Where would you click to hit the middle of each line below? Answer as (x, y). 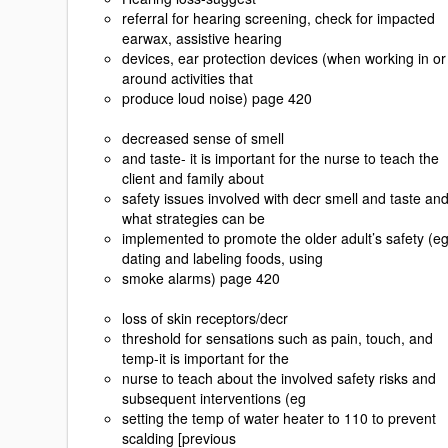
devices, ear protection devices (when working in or (284, 58)
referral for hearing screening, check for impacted (278, 18)
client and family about (193, 178)
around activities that (187, 78)
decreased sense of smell (203, 138)
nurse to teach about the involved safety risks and (279, 378)
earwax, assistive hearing (202, 38)
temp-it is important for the (205, 358)
